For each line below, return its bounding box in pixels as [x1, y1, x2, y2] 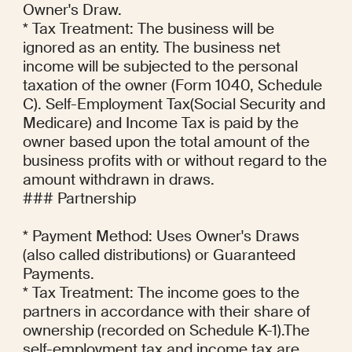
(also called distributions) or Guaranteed [22, 245, 295, 266]
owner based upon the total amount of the [22, 132, 310, 152]
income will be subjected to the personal [22, 57, 298, 77]
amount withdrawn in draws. [22, 170, 214, 190]
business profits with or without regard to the [22, 151, 327, 171]
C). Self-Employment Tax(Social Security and [22, 94, 325, 115]
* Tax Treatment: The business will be [22, 19, 274, 39]
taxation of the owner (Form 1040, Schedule [22, 75, 322, 96]
